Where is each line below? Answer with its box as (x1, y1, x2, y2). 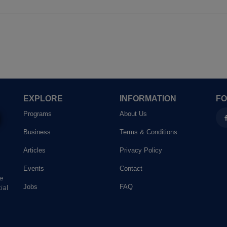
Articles (23, 146, 46, 154)
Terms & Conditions (120, 128, 177, 136)
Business (23, 128, 51, 136)
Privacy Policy (120, 146, 162, 154)
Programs (23, 110, 52, 118)
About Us (120, 110, 147, 118)
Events (23, 165, 44, 172)
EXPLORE (23, 94, 63, 103)
